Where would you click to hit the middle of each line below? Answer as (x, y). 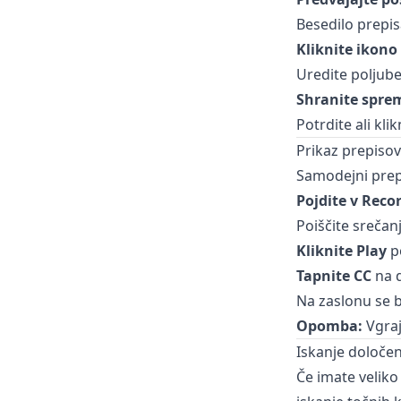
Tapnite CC (333, 276)
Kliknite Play (341, 251)
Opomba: (329, 326)
